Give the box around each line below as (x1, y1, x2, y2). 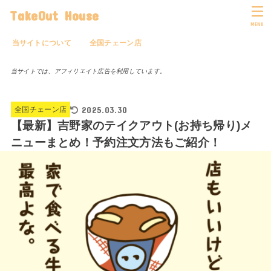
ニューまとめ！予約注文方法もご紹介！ (10, 135, 221, 149)
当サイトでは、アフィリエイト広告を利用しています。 (10, 67, 166, 74)
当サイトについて (11, 39, 71, 47)
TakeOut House (10, 7, 99, 23)
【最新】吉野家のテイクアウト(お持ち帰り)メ (10, 119, 252, 132)
